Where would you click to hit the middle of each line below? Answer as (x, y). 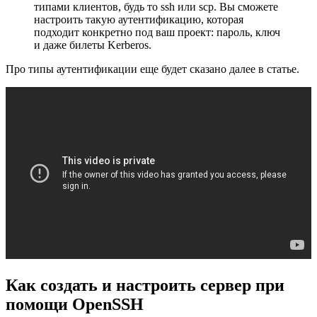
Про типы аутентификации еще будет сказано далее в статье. (152, 69)
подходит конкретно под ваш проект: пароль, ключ (157, 32)
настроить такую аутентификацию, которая (139, 19)
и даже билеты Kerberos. (93, 45)
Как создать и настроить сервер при (145, 285)
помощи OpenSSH (75, 304)
